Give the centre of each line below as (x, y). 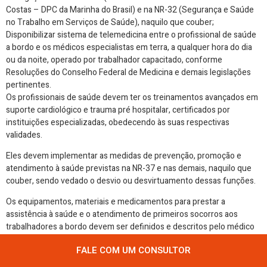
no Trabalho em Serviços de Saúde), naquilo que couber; (110, 22)
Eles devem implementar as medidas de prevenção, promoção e (124, 156)
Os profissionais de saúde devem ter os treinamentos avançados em (132, 97)
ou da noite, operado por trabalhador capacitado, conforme (114, 60)
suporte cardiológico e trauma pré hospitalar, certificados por (118, 110)
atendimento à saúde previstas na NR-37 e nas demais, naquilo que (129, 168)
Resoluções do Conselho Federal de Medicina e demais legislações (128, 72)
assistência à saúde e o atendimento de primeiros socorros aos (122, 215)
